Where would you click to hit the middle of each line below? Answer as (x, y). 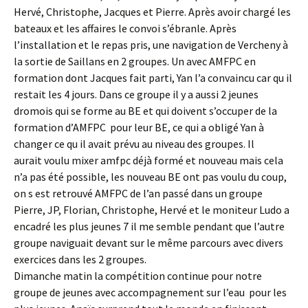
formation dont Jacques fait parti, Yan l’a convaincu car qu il (153, 78)
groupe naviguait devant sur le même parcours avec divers (148, 243)
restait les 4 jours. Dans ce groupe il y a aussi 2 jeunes (136, 94)
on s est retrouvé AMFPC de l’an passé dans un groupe (138, 193)
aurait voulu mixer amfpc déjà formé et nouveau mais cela (148, 160)
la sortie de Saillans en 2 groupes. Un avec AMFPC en (135, 61)
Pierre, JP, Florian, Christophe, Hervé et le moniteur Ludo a (152, 210)
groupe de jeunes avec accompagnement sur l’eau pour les (150, 292)
